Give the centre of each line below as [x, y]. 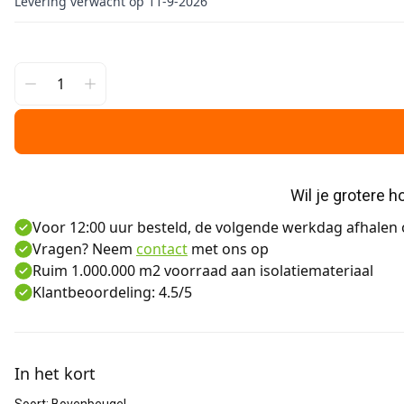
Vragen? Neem [84, 249]
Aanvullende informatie [93, 342]
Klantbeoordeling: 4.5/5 [112, 292]
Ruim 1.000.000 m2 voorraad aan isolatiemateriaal [203, 271]
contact [162, 249]
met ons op [228, 249]
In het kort [55, 373]
